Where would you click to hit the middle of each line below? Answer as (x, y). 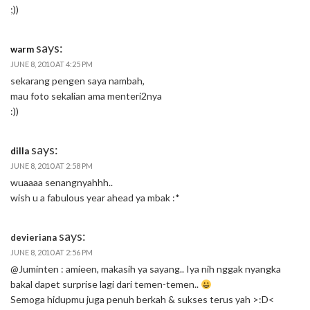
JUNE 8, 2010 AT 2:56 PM (52, 253)
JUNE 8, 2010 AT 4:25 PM (52, 64)
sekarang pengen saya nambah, (77, 81)
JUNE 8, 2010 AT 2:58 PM (52, 166)
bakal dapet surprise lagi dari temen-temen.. (106, 284)
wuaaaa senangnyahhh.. (62, 183)
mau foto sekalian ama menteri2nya (86, 96)
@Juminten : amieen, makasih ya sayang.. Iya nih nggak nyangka (146, 269)
